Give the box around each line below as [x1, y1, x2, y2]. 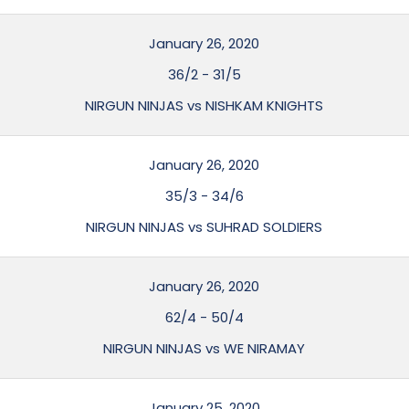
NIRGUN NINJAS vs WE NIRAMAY [103, 339, 306, 358]
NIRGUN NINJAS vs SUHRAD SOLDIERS [86, 217, 323, 236]
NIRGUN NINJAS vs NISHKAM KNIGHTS [85, 96, 324, 115]
